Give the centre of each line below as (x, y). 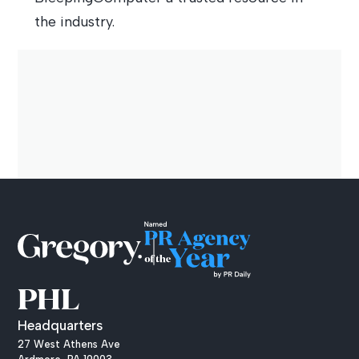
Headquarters (61, 326)
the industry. (74, 22)
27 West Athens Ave (69, 345)
